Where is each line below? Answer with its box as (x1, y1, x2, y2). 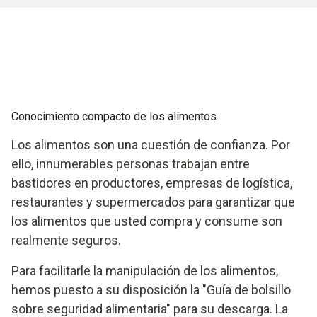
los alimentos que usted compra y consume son (11, 213, 282, 229)
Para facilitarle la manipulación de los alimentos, (11, 263, 278, 278)
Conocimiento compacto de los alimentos (11, 109, 217, 123)
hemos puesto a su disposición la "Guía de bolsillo (11, 282, 291, 297)
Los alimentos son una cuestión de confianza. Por (11, 137, 290, 152)
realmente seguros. (11, 232, 121, 248)
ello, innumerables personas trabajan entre (11, 156, 250, 171)
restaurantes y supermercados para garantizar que (11, 194, 295, 209)
